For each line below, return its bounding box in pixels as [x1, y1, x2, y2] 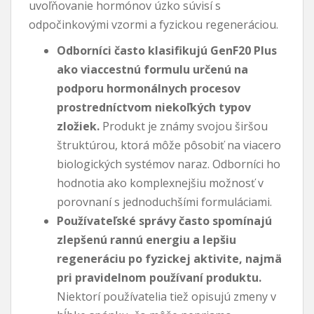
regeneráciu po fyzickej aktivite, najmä [57, 250, 282, 266]
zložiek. [57, 118, 100, 134]
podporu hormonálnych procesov [57, 80, 240, 96]
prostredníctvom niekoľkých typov [57, 99, 251, 115]
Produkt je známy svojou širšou [100, 118, 268, 134]
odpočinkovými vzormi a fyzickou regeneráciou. [29, 16, 278, 32]
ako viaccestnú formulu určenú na [57, 61, 248, 77]
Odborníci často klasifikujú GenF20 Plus [57, 42, 277, 58]
